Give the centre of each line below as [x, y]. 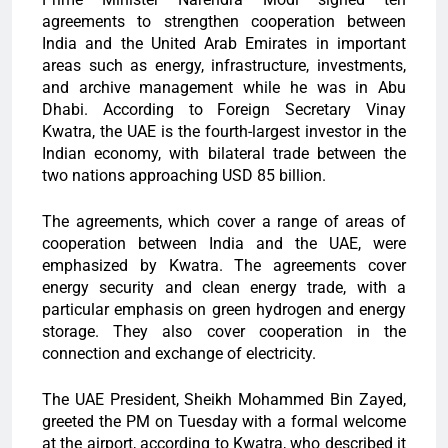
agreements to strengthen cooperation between [224, 22]
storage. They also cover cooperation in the [224, 332]
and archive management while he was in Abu [224, 88]
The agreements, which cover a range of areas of [224, 222]
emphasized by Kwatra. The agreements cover [224, 266]
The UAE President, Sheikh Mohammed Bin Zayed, [224, 400]
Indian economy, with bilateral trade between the [224, 154]
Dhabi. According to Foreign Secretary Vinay [224, 110]
